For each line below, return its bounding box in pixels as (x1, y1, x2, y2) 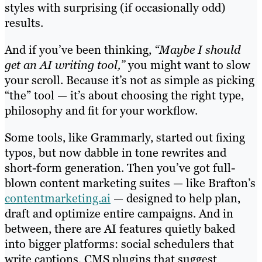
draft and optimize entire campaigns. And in (5, 205, 233, 221)
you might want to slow (125, 57, 250, 73)
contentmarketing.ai (5, 190, 111, 206)
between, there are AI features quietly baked (5, 220, 235, 236)
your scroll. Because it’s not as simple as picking (5, 72, 254, 88)
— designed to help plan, (111, 190, 240, 206)
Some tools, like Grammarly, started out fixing (5, 129, 245, 145)
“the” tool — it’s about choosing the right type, (5, 87, 244, 103)
